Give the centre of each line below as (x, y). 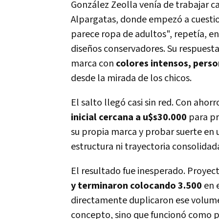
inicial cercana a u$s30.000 (129, 117)
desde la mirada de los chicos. (131, 78)
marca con (93, 64)
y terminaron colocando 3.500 (136, 186)
